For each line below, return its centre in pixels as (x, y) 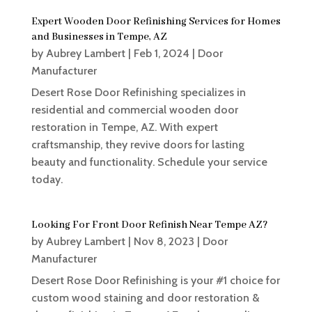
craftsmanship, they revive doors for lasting (138, 145)
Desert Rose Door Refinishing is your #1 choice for (155, 281)
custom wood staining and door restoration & (145, 298)
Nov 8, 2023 (164, 242)
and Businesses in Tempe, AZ (99, 37)
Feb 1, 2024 (161, 54)
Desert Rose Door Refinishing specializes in (138, 93)
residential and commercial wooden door (134, 110)
